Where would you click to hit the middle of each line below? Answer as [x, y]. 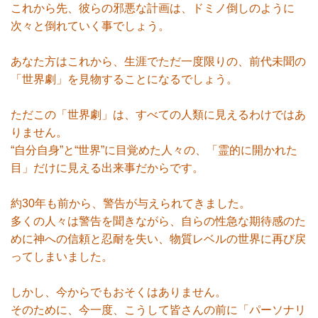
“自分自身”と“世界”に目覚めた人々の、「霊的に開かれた [154, 150]
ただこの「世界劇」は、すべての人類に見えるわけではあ [158, 115]
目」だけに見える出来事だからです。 [107, 168]
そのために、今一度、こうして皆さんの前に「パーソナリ [158, 310]
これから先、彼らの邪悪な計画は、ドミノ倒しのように [153, 8]
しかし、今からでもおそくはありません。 [119, 292]
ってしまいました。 [62, 257]
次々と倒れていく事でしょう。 [90, 26]
